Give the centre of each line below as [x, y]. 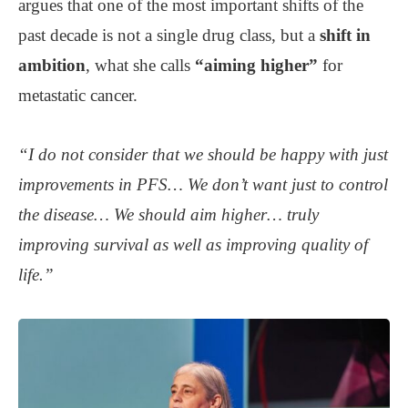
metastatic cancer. [78, 96]
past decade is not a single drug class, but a [169, 36]
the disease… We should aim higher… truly [168, 215]
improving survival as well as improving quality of [193, 245]
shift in [345, 36]
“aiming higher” [256, 66]
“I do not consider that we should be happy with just [203, 155]
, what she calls [140, 66]
